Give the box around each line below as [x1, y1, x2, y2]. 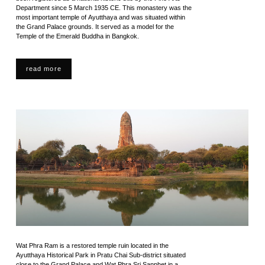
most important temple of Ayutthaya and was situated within [15, 14, 185, 21]
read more [25, 65, 62, 72]
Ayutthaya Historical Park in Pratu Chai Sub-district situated [15, 251, 186, 258]
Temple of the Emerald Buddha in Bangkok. [15, 33, 139, 40]
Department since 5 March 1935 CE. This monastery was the [15, 4, 192, 11]
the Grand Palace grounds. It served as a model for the [15, 23, 174, 30]
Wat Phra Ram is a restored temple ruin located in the [15, 242, 169, 249]
